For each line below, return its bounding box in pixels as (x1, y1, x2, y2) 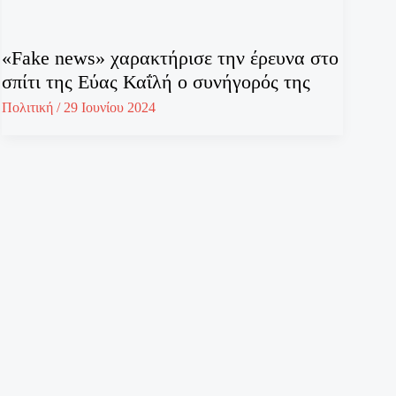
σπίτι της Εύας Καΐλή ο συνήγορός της (2, 71, 311, 94)
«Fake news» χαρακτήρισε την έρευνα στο (2, 47, 339, 70)
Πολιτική (2, 100, 54, 116)
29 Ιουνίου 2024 (64, 100, 156, 116)
